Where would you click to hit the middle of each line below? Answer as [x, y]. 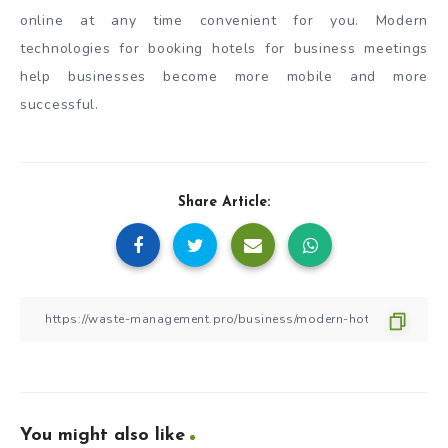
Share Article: [224, 202]
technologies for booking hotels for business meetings [224, 48]
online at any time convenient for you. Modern [224, 20]
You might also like [102, 435]
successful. [59, 104]
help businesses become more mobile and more [224, 76]
